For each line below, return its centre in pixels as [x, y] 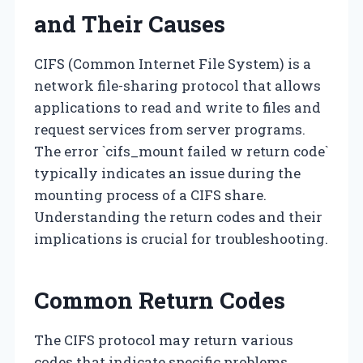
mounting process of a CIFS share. [150, 194]
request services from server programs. [170, 129]
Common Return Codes [160, 300]
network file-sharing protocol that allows [177, 85]
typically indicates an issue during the [167, 173]
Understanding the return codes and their [178, 216]
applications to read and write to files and [177, 107]
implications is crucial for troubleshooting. [181, 238]
